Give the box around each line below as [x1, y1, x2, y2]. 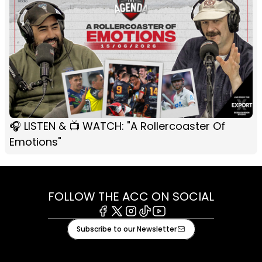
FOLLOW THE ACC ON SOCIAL [48, 188, 214, 205]
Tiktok [137, 215, 166, 229]
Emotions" [9, 134, 61, 149]
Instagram [123, 215, 171, 229]
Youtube [151, 215, 189, 229]
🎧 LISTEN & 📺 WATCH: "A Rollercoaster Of [9, 118, 225, 133]
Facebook [95, 215, 142, 229]
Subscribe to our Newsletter [76, 223, 177, 234]
